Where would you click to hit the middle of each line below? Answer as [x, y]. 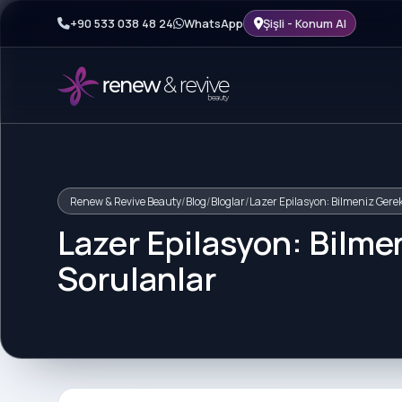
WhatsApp [214, 23]
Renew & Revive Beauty [125, 201]
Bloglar [227, 201]
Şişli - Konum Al [304, 23]
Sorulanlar [137, 279]
